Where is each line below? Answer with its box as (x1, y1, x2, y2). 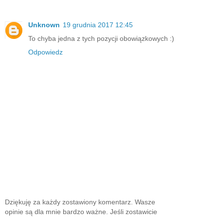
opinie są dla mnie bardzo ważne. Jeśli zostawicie (5, 207, 157, 216)
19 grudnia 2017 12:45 (63, 21, 133, 29)
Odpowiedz (28, 48, 63, 56)
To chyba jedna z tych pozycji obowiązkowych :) (28, 35, 174, 43)
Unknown (28, 21, 60, 29)
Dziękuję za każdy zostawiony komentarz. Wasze (5, 198, 155, 206)
